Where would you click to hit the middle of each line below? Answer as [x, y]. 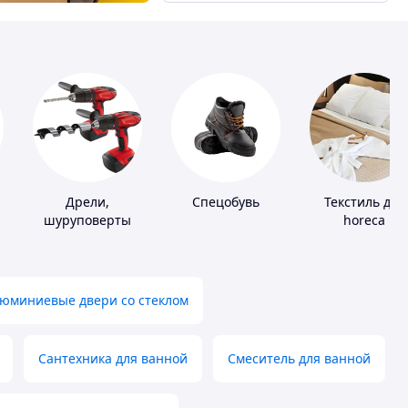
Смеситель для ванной [299, 359]
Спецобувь [226, 202]
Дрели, [87, 202]
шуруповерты [87, 220]
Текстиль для [364, 202]
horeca [364, 220]
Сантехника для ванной [113, 359]
